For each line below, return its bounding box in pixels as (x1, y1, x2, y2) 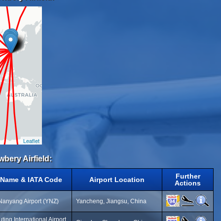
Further (175, 172, 200, 180)
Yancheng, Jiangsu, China (76, 198, 147, 205)
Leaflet (23, 137, 39, 145)
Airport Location (89, 176, 145, 184)
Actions (175, 179, 201, 187)
